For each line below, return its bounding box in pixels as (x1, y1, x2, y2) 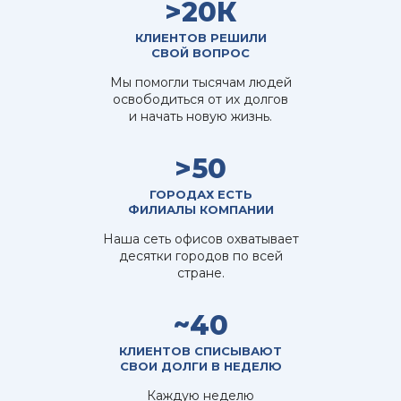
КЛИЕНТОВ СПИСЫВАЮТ (119, 343, 282, 358)
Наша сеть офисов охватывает (102, 230, 299, 247)
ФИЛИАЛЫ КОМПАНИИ (127, 201, 274, 217)
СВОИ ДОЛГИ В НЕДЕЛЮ (119, 358, 282, 373)
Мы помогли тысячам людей (109, 73, 292, 90)
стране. (176, 264, 225, 281)
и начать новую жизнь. (129, 107, 272, 124)
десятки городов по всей (118, 247, 283, 264)
